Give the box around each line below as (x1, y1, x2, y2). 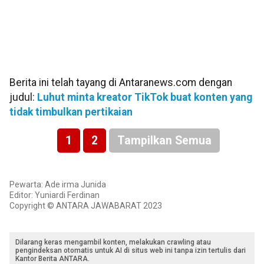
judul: (9, 91, 37, 104)
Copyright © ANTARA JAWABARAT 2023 (9, 200, 162, 210)
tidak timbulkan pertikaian (9, 106, 133, 118)
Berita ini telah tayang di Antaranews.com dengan (9, 77, 232, 89)
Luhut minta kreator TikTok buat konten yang (37, 91, 252, 104)
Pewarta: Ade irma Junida (9, 179, 106, 189)
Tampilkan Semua (117, 133, 212, 147)
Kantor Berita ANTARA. (15, 254, 90, 263)
